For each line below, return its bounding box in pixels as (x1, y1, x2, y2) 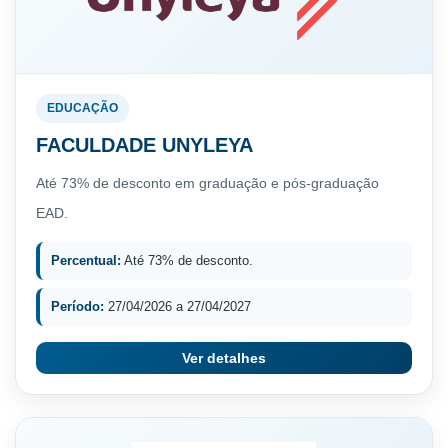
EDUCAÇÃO (47, 100, 118, 115)
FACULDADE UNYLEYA (36, 133, 253, 156)
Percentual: (51, 252, 121, 268)
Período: (51, 298, 104, 314)
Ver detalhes (182, 349, 266, 366)
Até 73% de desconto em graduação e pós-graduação (36, 174, 379, 191)
